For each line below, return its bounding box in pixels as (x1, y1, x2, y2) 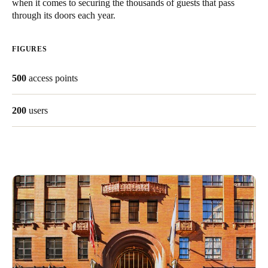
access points (29, 73, 78, 83)
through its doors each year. (12, 10, 115, 20)
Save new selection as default (33, 22, 132, 31)
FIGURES (12, 45, 47, 53)
